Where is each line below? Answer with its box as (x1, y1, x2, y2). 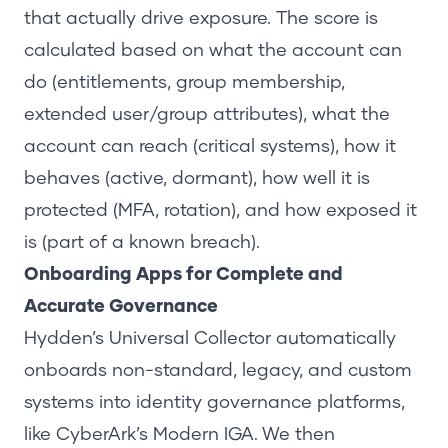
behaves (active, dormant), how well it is (24, 169, 370, 188)
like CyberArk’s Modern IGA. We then (24, 425, 335, 444)
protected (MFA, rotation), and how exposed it (24, 201, 417, 220)
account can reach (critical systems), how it (24, 137, 396, 156)
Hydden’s (24, 329, 109, 348)
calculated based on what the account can (24, 41, 402, 60)
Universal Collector (109, 329, 271, 348)
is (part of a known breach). (24, 233, 260, 252)
